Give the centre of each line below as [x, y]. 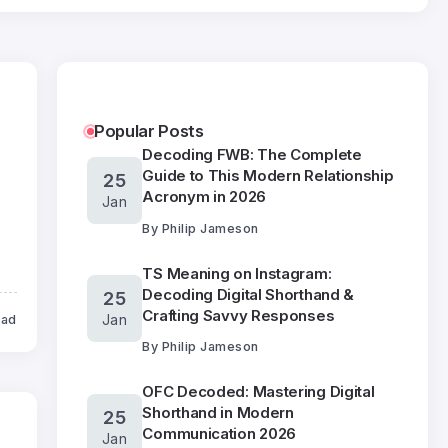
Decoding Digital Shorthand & [248, 294]
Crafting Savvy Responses [238, 315]
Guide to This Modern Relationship [268, 175]
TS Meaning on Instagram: [237, 273]
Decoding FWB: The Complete [252, 154]
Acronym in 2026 [204, 196]
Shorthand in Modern [218, 412]
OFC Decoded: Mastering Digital [258, 391]
